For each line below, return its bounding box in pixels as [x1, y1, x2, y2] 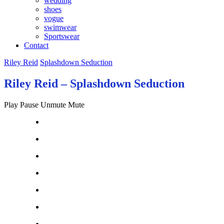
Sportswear [44, 32, 79, 40]
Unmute [40, 100, 66, 109]
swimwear [44, 23, 76, 31]
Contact [24, 41, 48, 49]
